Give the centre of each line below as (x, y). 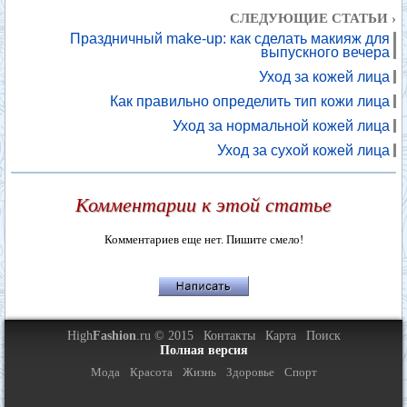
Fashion (114, 336)
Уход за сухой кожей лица (303, 150)
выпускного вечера (325, 52)
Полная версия (203, 350)
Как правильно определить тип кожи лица (250, 101)
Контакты (229, 336)
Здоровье (250, 372)
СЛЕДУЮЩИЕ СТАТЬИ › (313, 18)
